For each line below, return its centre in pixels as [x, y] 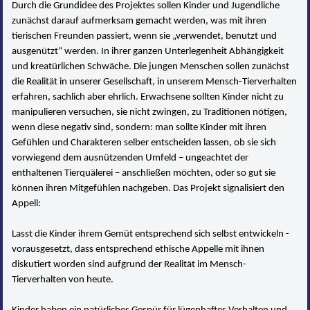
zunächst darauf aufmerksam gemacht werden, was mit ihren [139, 21]
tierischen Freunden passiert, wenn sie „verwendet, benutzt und [145, 36]
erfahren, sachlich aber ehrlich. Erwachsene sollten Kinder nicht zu [148, 97]
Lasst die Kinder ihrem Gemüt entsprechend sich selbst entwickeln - [151, 234]
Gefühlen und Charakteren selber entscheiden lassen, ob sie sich [144, 143]
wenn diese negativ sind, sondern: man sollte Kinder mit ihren [139, 127]
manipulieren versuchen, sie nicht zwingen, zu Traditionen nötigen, [150, 112]
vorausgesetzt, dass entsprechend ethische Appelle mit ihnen [138, 249]
